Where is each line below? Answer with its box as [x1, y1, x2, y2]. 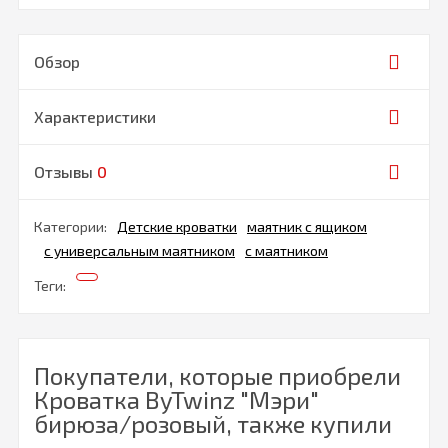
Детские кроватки [117, 218, 237, 236]
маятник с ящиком [247, 218, 367, 236]
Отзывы [34, 162, 97, 182]
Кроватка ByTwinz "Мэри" [34, 385, 319, 415]
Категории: [34, 218, 107, 236]
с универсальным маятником [44, 242, 235, 260]
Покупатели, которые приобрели [34, 361, 401, 391]
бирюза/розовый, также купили [34, 409, 392, 439]
